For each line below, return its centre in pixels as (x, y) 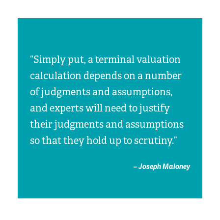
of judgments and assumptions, (101, 92)
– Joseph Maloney (162, 167)
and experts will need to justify (100, 109)
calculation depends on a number (106, 76)
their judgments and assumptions (107, 125)
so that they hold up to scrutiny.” (104, 141)
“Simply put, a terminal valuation (106, 60)
